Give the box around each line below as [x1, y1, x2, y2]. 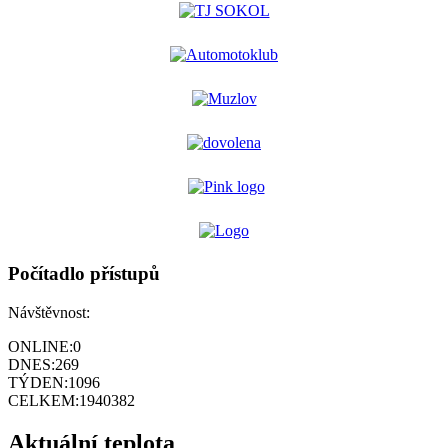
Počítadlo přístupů [8, 263, 160, 285]
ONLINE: [8, 338, 73, 356]
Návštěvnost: [8, 304, 90, 322]
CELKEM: [8, 392, 79, 410]
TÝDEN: [8, 374, 68, 392]
